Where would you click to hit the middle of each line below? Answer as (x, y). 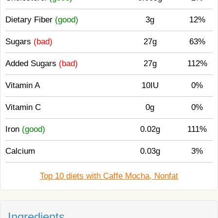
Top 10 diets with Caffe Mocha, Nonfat (109, 176)
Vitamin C (23, 107)
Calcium (20, 151)
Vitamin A (23, 85)
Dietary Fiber (30, 20)
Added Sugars (32, 64)
